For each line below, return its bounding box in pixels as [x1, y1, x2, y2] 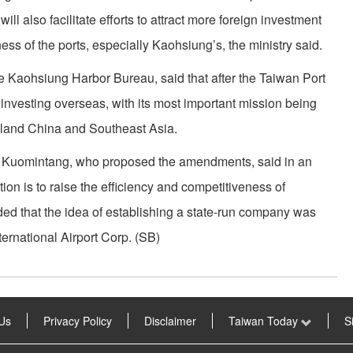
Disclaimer [143, 313, 196, 329]
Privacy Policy [43, 313, 112, 329]
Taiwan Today [228, 313, 301, 329]
